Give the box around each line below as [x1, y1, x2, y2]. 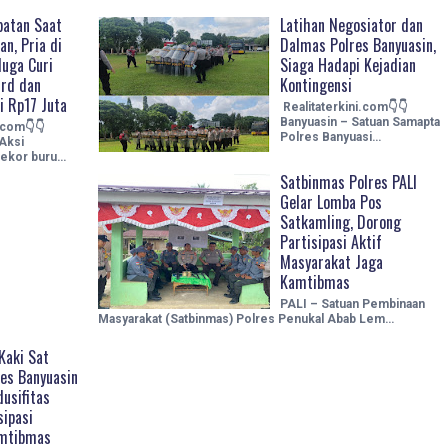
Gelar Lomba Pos [279, 189, 382, 214]
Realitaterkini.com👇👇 [279, 99, 408, 114]
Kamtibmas [279, 269, 350, 294]
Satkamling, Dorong [279, 209, 401, 234]
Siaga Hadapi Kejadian [279, 52, 416, 77]
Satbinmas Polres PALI [279, 169, 417, 194]
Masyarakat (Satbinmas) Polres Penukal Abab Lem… [98, 311, 395, 326]
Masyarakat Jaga [279, 249, 383, 274]
